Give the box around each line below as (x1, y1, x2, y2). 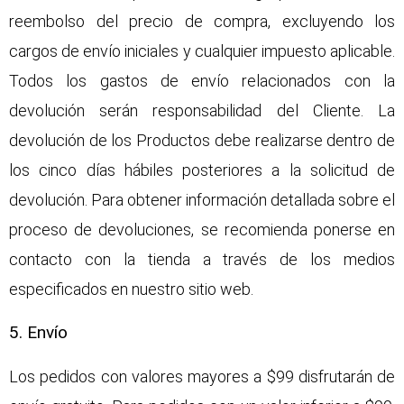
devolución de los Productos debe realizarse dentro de (9, 130, 395, 150)
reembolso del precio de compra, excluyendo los (9, 11, 395, 31)
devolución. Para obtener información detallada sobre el (9, 189, 395, 209)
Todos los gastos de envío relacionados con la (9, 70, 395, 90)
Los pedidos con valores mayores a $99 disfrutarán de (9, 367, 395, 387)
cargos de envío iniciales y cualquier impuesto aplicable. (9, 41, 395, 60)
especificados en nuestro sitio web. (9, 279, 253, 298)
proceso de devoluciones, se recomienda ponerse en (9, 219, 395, 239)
